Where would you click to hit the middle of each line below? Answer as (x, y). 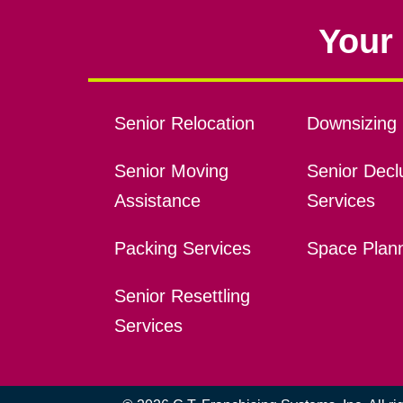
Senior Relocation (184, 124)
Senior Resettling (182, 296)
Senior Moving (171, 171)
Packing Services (182, 249)
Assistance (157, 201)
